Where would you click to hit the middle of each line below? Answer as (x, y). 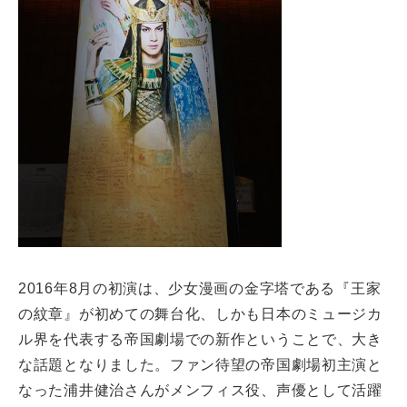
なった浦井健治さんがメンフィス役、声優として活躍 (200, 391)
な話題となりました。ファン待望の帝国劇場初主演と (200, 365)
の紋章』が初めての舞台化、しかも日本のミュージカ (200, 314)
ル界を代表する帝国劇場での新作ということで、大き (200, 340)
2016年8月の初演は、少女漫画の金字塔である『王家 (200, 289)
